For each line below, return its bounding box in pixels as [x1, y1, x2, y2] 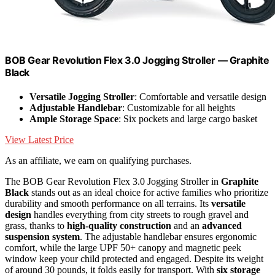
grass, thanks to [5, 220, 67, 231]
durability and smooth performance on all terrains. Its [5, 198, 211, 209]
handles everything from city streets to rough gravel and [31, 209, 249, 220]
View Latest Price [5, 134, 74, 145]
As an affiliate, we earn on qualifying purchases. [5, 155, 192, 166]
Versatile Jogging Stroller [29, 91, 134, 103]
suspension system [5, 231, 80, 242]
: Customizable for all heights [122, 103, 235, 114]
